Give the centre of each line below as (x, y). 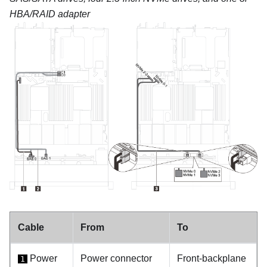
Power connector (116, 259)
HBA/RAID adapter (50, 14)
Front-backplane (212, 259)
